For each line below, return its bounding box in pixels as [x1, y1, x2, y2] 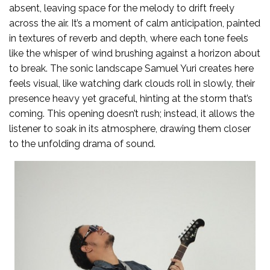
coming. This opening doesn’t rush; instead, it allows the [9, 107, 254, 119]
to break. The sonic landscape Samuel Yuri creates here [9, 62, 254, 74]
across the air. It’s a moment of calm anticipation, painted [9, 17, 260, 29]
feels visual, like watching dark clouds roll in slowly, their [9, 77, 255, 89]
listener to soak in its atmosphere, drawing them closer [9, 122, 251, 134]
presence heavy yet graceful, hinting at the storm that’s [9, 92, 253, 104]
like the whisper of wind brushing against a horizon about [9, 47, 260, 59]
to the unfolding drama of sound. [9, 137, 155, 149]
